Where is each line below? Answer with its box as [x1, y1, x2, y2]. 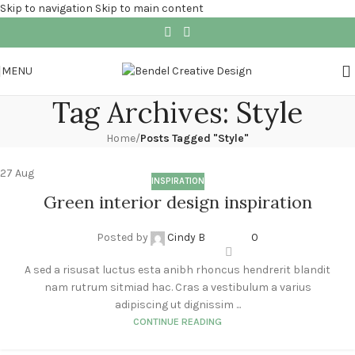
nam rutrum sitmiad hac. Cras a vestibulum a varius [44, 281, 311, 295]
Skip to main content [95, 2, 204, 15]
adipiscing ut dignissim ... [114, 298, 241, 312]
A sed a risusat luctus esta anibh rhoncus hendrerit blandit [25, 263, 330, 277]
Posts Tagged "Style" [140, 132, 249, 145]
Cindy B [167, 231, 205, 245]
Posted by [97, 231, 148, 245]
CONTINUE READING [133, 315, 222, 328]
